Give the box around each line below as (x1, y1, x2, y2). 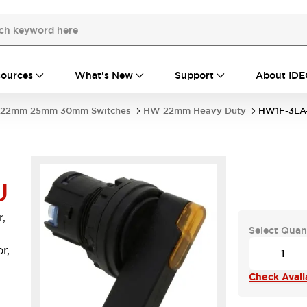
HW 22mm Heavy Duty (143, 105, 246, 116)
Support (175, 69, 214, 82)
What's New (75, 69, 133, 82)
